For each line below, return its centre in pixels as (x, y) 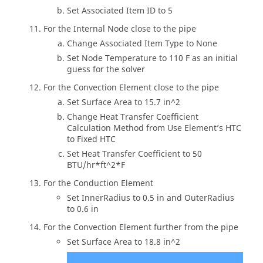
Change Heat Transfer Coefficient (133, 117)
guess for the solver (106, 70)
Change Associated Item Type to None (142, 44)
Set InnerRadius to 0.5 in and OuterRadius (151, 198)
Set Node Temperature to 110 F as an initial (152, 58)
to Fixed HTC (91, 139)
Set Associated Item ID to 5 (120, 11)
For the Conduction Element (98, 183)
